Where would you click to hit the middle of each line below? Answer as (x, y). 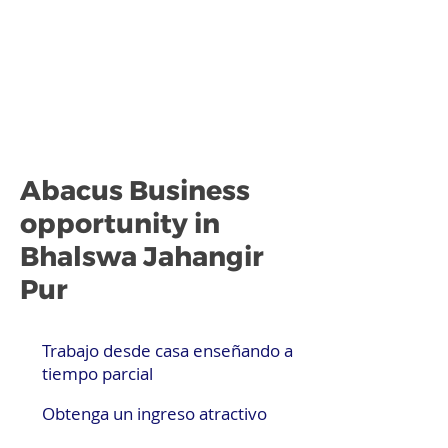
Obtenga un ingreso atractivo (154, 413)
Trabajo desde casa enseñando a (167, 350)
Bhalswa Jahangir (142, 256)
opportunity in (120, 223)
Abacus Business (135, 190)
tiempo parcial (97, 373)
